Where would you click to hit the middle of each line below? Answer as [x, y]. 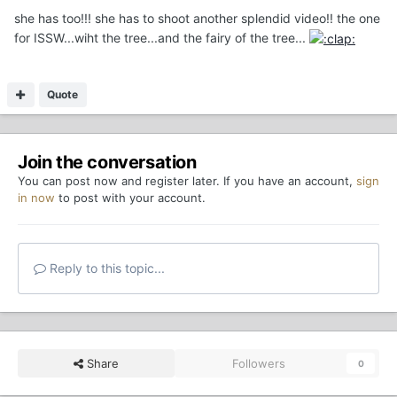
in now [36, 197]
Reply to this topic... [105, 268]
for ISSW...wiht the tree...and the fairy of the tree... [162, 37]
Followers [259, 363]
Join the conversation [107, 162]
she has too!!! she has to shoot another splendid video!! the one [197, 18]
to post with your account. [130, 197]
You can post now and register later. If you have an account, [187, 180]
